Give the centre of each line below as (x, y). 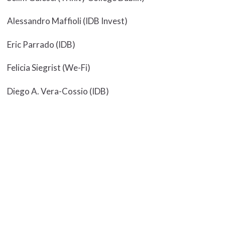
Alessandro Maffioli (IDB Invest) (67, 21)
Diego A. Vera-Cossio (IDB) (58, 91)
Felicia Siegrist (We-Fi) (48, 68)
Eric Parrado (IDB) (41, 44)
